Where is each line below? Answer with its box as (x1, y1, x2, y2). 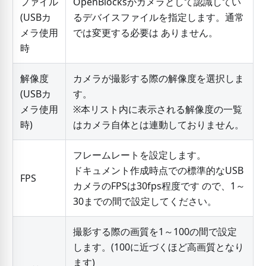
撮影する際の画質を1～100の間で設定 (72, 225, 237, 239)
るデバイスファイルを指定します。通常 (72, 11, 244, 24)
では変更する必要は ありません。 (72, 26, 218, 40)
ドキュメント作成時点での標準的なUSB (72, 164, 243, 178)
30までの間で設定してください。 (72, 195, 217, 208)
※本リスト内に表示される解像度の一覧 (72, 103, 242, 116)
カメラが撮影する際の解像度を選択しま (72, 72, 244, 85)
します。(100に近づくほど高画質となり (72, 240, 244, 254)
